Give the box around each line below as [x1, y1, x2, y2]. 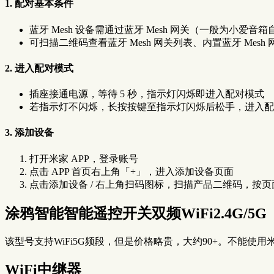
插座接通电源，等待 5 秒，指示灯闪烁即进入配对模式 [29, 89, 264, 100]
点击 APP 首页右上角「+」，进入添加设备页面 [29, 166, 234, 177]
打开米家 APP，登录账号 [29, 153, 138, 164]
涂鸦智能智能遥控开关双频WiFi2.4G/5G [5, 205, 267, 221]
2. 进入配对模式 [5, 62, 73, 73]
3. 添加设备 [5, 127, 54, 138]
